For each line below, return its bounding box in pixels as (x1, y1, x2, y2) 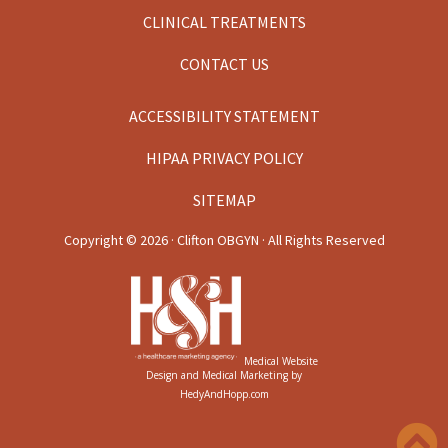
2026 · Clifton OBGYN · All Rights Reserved (139, 231, 385, 250)
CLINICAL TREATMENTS (142, 12, 306, 33)
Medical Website (240, 353, 318, 368)
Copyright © (63, 231, 140, 250)
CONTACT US (179, 54, 269, 75)
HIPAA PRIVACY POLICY (145, 148, 303, 169)
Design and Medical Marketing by (146, 367, 302, 382)
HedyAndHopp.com (179, 386, 269, 401)
